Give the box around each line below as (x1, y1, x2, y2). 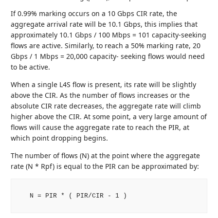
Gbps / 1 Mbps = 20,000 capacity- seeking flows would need (11, 52, 205, 61)
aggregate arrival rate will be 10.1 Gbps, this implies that (11, 19, 198, 29)
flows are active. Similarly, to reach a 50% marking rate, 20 (11, 41, 201, 51)
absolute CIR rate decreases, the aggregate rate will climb (11, 101, 201, 111)
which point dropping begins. (11, 133, 109, 143)
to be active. (11, 62, 51, 72)
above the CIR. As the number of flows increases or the (11, 91, 190, 100)
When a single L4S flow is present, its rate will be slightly (11, 80, 197, 90)
